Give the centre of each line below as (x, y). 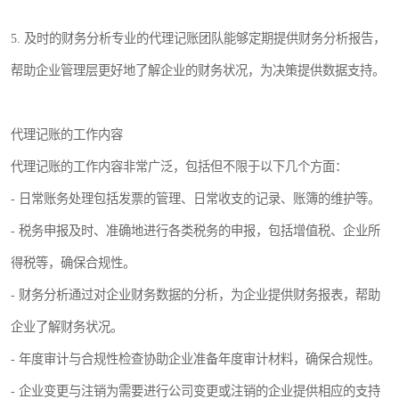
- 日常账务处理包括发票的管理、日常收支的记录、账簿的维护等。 (195, 199)
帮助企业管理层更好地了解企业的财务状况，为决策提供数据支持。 (198, 70)
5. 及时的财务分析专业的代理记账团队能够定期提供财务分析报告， (198, 38)
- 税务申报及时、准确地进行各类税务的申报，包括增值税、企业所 (195, 231)
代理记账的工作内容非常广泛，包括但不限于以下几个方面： (179, 167)
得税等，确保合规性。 (73, 263)
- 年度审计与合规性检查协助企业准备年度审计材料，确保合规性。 (195, 359)
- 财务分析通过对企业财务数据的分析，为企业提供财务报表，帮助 (195, 295)
